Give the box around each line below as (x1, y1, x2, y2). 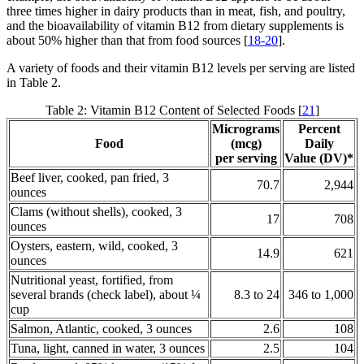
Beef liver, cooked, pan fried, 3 (11, 171, 169, 185)
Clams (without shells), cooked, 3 (11, 205, 182, 219)
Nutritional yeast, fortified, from (11, 273, 173, 288)
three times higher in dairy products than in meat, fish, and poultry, (6, 4, 345, 19)
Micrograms (212, 122, 279, 136)
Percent (297, 122, 340, 136)
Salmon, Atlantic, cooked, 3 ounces (11, 322, 192, 336)
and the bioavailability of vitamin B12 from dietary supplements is (6, 19, 344, 33)
